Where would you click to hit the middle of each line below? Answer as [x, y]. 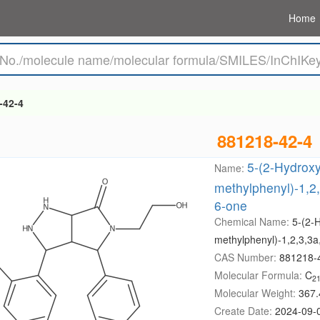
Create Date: [244, 311]
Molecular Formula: [259, 275]
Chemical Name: [253, 221]
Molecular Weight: [256, 293]
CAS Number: [246, 257]
